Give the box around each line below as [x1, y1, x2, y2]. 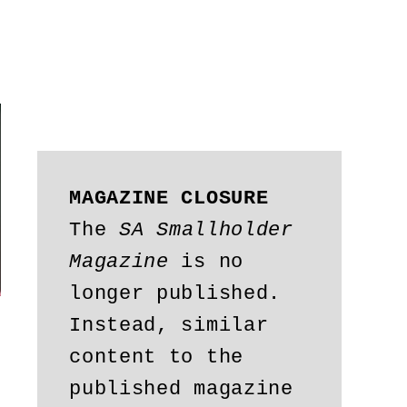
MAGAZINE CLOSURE [69, 187, 269, 211]
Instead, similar [69, 314, 269, 338]
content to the [69, 346, 243, 370]
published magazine [69, 378, 293, 402]
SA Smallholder [119, 219, 293, 243]
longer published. [69, 283, 282, 306]
